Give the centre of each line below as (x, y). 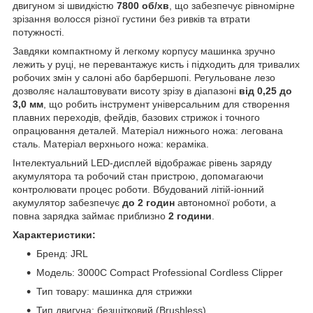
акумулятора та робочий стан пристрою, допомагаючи (138, 176)
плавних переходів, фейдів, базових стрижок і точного (136, 117)
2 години (189, 216)
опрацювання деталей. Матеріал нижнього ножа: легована (148, 130)
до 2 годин (148, 202)
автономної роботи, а (225, 202)
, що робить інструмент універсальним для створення (167, 104)
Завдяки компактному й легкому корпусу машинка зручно (144, 51)
